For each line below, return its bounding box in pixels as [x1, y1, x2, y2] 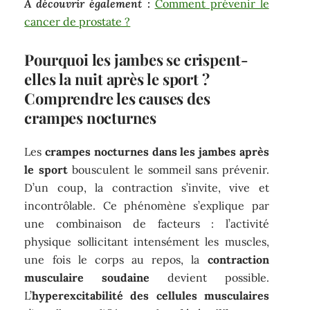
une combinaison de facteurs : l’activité [24, 217, 269, 231]
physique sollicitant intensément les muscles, [24, 235, 269, 249]
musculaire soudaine [24, 271, 150, 285]
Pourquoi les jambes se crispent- [24, 48, 248, 70]
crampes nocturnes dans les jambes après [45, 145, 269, 159]
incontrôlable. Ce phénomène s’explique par [24, 199, 269, 213]
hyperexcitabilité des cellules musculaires [32, 289, 269, 303]
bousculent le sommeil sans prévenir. [67, 163, 269, 177]
